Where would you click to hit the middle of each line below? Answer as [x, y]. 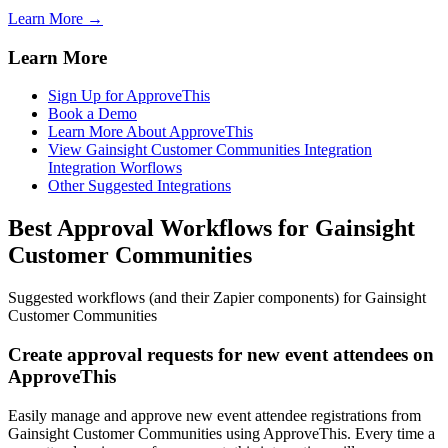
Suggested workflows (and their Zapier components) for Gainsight [217, 298]
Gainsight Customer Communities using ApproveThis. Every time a [221, 433]
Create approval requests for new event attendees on [221, 354]
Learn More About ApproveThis [150, 132]
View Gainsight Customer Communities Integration [210, 150]
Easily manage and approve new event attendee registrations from [214, 415]
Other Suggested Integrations [139, 186]
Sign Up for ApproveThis [129, 96]
